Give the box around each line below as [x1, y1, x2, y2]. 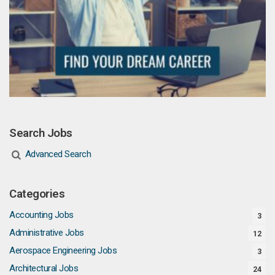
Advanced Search [25, 148, 91, 160]
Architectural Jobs [9, 262, 78, 274]
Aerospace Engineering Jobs [9, 244, 117, 256]
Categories [9, 187, 64, 201]
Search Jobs [9, 126, 72, 140]
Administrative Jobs [9, 227, 84, 238]
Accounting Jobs [9, 209, 74, 220]
